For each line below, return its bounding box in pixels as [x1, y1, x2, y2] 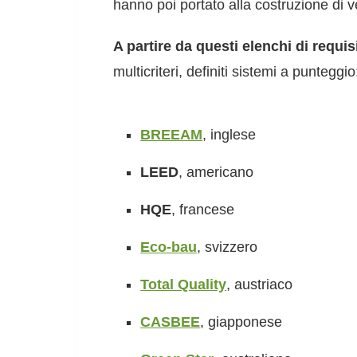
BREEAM [140, 127, 203, 143]
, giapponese [200, 314, 283, 330]
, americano [178, 164, 254, 180]
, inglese [202, 127, 257, 143]
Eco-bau [140, 239, 198, 255]
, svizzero [197, 239, 258, 255]
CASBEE [140, 314, 201, 330]
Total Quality [140, 277, 227, 292]
